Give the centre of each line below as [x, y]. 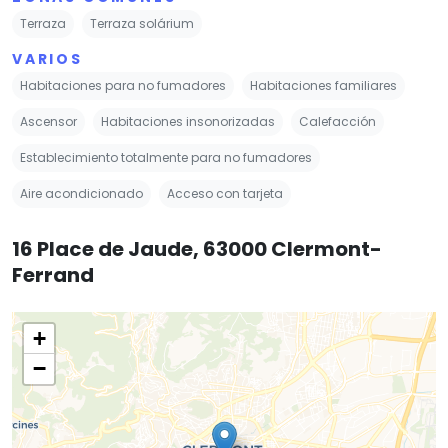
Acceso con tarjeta [225, 193]
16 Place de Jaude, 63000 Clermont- [197, 248]
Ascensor [48, 121]
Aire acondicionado [81, 193]
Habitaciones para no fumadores [123, 85]
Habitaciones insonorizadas [188, 121]
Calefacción [337, 121]
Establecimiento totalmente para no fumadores [166, 157]
